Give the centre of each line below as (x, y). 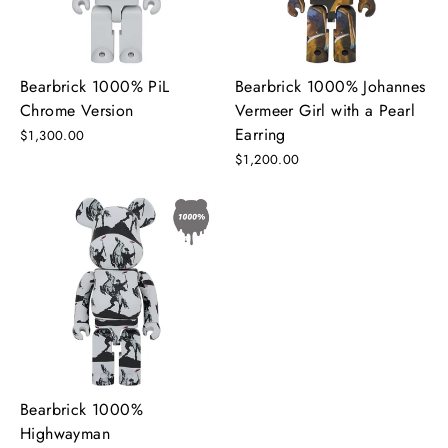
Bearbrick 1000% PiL (95, 86)
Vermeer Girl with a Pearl (325, 110)
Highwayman (65, 433)
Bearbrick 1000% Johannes (330, 86)
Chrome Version (77, 110)
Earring (260, 134)
